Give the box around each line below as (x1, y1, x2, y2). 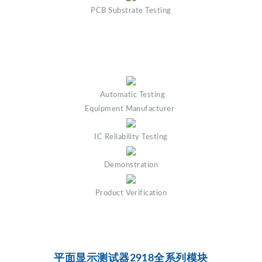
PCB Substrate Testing (91, 6, 171, 14)
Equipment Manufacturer (84, 105, 175, 112)
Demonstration (104, 161, 158, 168)
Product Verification (95, 189, 167, 196)
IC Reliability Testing (94, 133, 168, 140)
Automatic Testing (99, 91, 166, 98)
